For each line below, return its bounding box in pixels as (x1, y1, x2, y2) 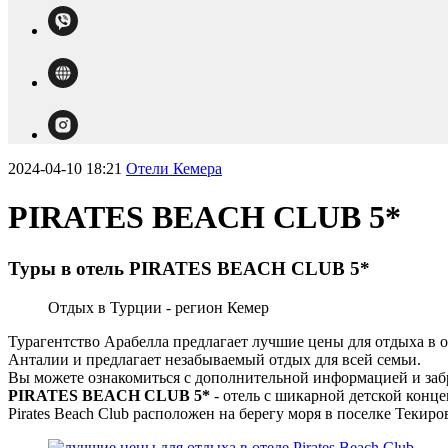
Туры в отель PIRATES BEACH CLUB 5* (8, 257, 370, 279)
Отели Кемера (126, 160, 222, 177)
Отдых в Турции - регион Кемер (48, 298, 269, 316)
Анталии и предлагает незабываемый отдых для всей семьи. (8, 350, 421, 368)
